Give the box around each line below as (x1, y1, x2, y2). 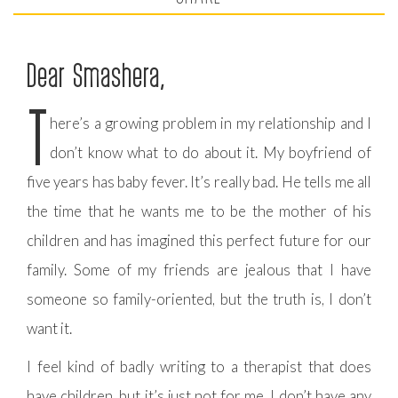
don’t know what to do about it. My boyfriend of (50, 143, 371, 162)
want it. (27, 319, 72, 338)
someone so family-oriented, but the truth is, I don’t (27, 290, 371, 308)
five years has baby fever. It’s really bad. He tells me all (27, 172, 371, 191)
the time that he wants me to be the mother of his (27, 202, 371, 220)
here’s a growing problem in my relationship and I (50, 114, 371, 132)
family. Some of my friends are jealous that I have (27, 260, 371, 279)
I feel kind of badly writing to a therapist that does (27, 357, 371, 376)
